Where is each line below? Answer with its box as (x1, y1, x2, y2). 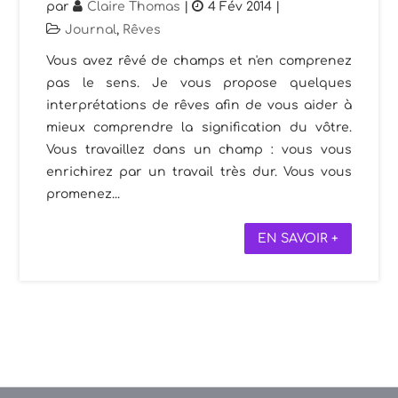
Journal (65, 22, 117, 36)
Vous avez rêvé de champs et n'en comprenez (46, 53, 352, 68)
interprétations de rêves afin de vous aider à (46, 98, 352, 112)
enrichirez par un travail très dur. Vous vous (46, 164, 352, 179)
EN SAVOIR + (257, 231, 338, 245)
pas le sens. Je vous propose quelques (46, 76, 352, 90)
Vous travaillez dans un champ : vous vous (46, 142, 352, 156)
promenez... (46, 187, 121, 201)
